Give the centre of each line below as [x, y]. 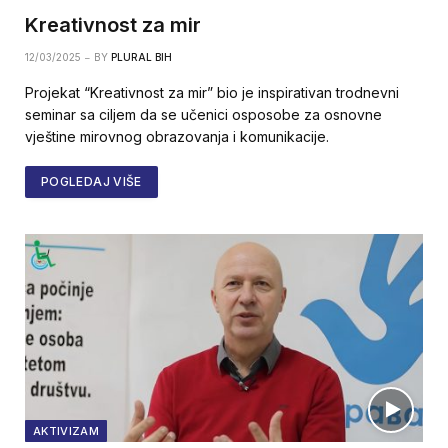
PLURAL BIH [141, 56]
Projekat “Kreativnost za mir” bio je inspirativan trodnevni [212, 92]
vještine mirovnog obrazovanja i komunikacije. [177, 136]
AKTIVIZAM [66, 431]
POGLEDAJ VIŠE [91, 181]
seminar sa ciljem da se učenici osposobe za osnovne [203, 114]
